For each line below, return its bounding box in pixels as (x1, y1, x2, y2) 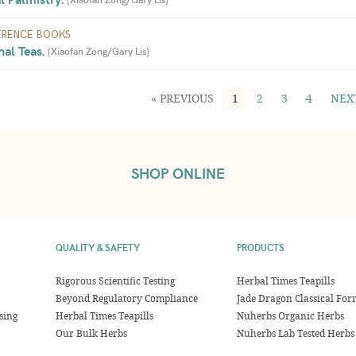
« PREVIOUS (150, 91, 214, 106)
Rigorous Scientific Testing (56, 274, 176, 287)
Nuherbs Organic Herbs (236, 309, 344, 322)
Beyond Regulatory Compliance (56, 292, 199, 304)
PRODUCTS (236, 241, 284, 253)
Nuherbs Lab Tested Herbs (236, 327, 354, 339)
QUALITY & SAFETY (56, 241, 141, 253)
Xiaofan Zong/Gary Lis (51, 44, 146, 57)
